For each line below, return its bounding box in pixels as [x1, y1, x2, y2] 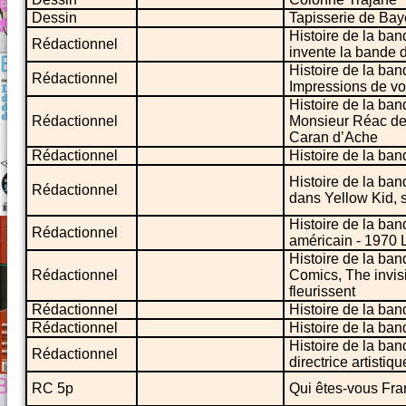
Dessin [32, 9, 77, 25]
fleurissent [289, 283, 355, 299]
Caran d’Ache [289, 129, 378, 145]
